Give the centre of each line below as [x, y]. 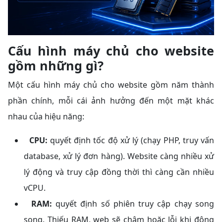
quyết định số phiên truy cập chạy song [133, 203]
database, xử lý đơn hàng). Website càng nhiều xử [119, 156]
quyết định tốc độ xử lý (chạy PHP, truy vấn [131, 140]
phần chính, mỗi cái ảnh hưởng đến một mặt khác [111, 100]
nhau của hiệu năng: [46, 116]
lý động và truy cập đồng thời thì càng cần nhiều [119, 172]
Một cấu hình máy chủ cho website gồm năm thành [111, 84]
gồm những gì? [56, 65]
